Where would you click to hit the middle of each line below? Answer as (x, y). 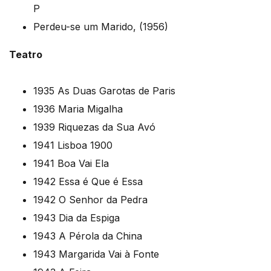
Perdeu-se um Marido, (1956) (101, 27)
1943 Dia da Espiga (77, 218)
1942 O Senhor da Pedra (90, 200)
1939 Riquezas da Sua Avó (94, 127)
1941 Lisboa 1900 (73, 145)
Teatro (26, 55)
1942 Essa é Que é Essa (88, 182)
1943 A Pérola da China (88, 236)
